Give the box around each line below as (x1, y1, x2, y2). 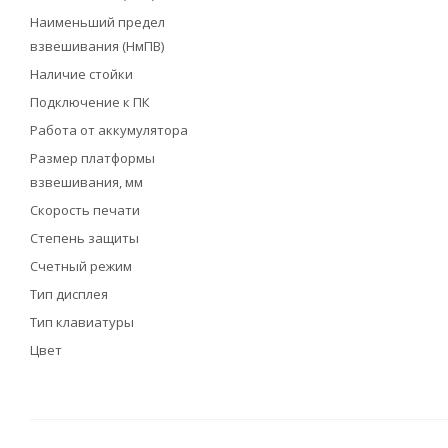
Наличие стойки (30, 65, 133, 83)
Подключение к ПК (30, 93, 150, 111)
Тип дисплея (30, 285, 108, 303)
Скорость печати (30, 201, 140, 219)
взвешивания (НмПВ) (30, 37, 164, 55)
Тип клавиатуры (30, 313, 134, 331)
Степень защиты (30, 229, 139, 247)
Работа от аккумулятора (30, 121, 188, 139)
